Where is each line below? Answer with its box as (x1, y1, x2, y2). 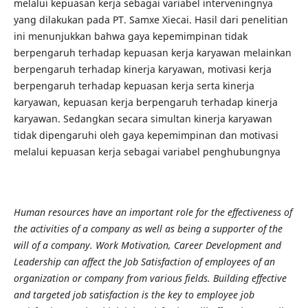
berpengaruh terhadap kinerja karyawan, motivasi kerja (13, 62, 272, 76)
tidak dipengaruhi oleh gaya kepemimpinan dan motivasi (13, 128, 278, 142)
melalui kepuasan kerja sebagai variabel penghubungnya (13, 144, 280, 158)
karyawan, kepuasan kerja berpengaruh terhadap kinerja (13, 95, 278, 109)
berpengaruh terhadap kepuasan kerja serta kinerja (13, 78, 254, 92)
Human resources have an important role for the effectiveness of (13, 206, 292, 219)
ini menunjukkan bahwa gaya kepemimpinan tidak (13, 29, 247, 43)
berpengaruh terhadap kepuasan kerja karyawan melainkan (13, 45, 291, 59)
